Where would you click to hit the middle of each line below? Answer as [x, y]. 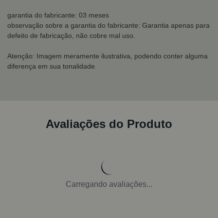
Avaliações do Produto [109, 124]
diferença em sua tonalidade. [52, 66]
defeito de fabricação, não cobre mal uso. [71, 36]
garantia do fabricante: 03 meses [58, 15]
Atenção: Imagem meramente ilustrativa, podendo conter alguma [108, 56]
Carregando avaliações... [109, 184]
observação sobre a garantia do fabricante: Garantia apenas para [109, 25]
